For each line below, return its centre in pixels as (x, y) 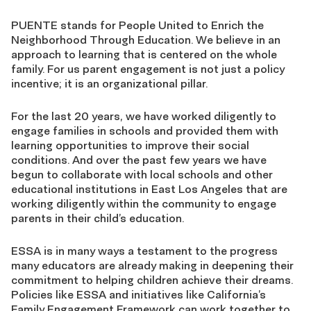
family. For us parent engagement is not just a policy (148, 69)
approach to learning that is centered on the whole (144, 54)
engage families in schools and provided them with (145, 131)
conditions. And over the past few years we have (139, 160)
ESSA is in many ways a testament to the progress (144, 251)
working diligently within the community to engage (144, 203)
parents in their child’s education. (98, 218)
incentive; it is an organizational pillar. (109, 83)
